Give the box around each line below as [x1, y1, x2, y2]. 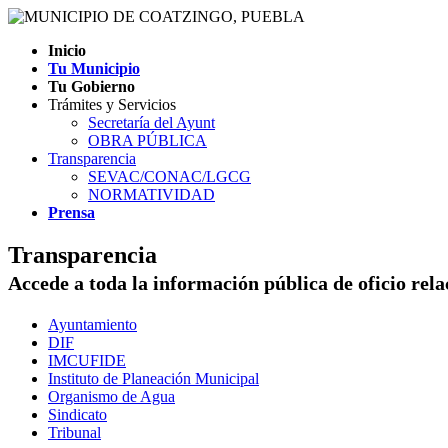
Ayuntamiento [48, 315, 137, 333]
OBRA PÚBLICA [88, 132, 207, 149]
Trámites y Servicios [48, 96, 176, 113]
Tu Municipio [48, 60, 140, 77]
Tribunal [48, 423, 101, 441]
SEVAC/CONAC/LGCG [88, 168, 251, 185]
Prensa [48, 204, 95, 221]
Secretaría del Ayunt [88, 114, 215, 131]
